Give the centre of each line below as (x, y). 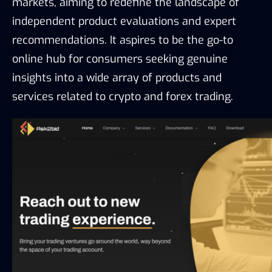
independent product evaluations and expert (124, 21)
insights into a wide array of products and (117, 77)
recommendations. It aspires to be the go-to (123, 40)
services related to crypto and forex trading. (123, 96)
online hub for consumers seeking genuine (120, 59)
